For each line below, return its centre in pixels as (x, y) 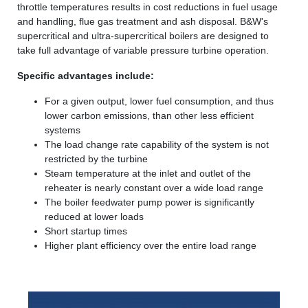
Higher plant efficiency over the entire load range (151, 245)
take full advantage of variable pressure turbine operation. (143, 50)
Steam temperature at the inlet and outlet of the (148, 173)
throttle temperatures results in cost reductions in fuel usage (147, 7)
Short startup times (86, 231)
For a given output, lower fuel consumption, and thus (159, 101)
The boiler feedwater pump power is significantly (150, 202)
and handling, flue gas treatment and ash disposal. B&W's (143, 21)
